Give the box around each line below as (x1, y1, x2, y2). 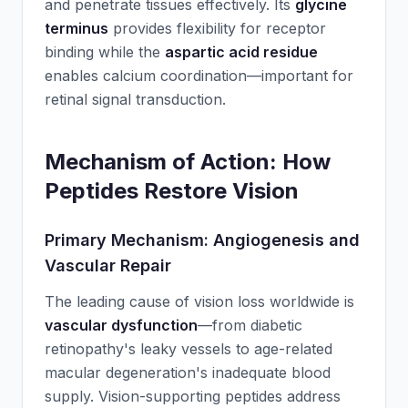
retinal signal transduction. (45, 90, 226, 108)
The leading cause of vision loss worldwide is (45, 292, 354, 311)
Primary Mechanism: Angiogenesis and (45, 230, 360, 250)
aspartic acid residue (165, 43, 318, 61)
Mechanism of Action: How (45, 148, 331, 175)
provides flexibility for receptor (108, 19, 326, 37)
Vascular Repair (45, 256, 171, 275)
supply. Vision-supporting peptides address (45, 387, 341, 405)
